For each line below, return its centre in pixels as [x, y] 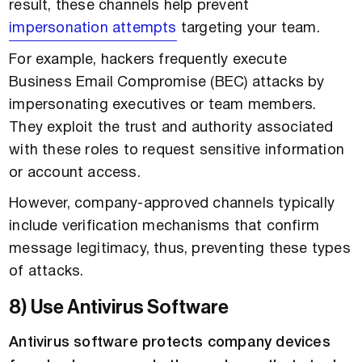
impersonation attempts [93, 29]
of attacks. [46, 272]
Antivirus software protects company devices [170, 343]
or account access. [75, 174]
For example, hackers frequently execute [148, 61]
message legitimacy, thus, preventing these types [180, 250]
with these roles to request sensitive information [177, 151]
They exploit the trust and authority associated [171, 128]
